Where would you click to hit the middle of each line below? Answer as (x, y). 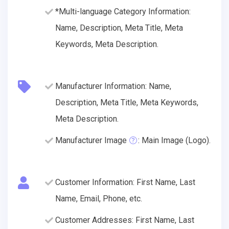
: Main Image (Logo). (174, 140)
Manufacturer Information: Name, (113, 86)
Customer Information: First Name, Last (125, 182)
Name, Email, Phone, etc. (99, 198)
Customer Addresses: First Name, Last (125, 220)
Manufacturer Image (91, 140)
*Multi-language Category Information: (123, 11)
